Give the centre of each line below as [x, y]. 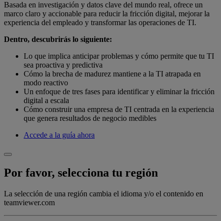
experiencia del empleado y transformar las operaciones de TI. [100, 23]
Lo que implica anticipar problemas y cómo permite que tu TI [119, 56]
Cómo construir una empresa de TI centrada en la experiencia [119, 110]
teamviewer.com [29, 203]
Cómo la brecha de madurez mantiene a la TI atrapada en [112, 74]
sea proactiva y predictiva [63, 65]
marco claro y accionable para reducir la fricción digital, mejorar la [107, 14]
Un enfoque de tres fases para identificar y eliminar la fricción [119, 92]
